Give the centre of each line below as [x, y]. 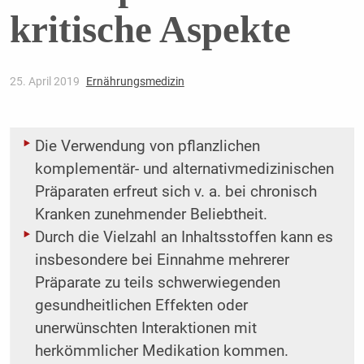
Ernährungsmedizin [135, 82]
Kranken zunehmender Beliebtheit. [151, 215]
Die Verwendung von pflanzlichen [147, 147]
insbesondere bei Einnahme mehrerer [162, 260]
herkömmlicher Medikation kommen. [161, 351]
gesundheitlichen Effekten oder [141, 306]
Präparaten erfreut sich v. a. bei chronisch [175, 192]
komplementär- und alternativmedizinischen [184, 169]
